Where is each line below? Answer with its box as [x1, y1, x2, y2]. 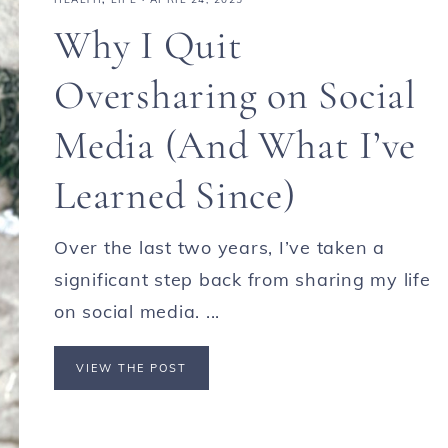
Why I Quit [54, 21, 243, 69]
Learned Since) [54, 171, 296, 219]
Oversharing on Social [54, 71, 416, 119]
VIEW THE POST [76, 361, 187, 375]
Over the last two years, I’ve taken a [54, 236, 385, 259]
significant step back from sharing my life [54, 268, 431, 291]
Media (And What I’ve [54, 121, 416, 169]
